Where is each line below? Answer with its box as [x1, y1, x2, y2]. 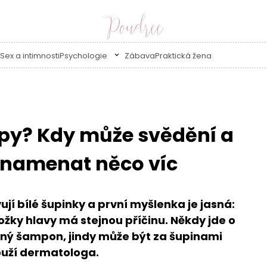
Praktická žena [154, 49, 212, 61]
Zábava [124, 49, 155, 61]
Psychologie [59, 49, 109, 61]
